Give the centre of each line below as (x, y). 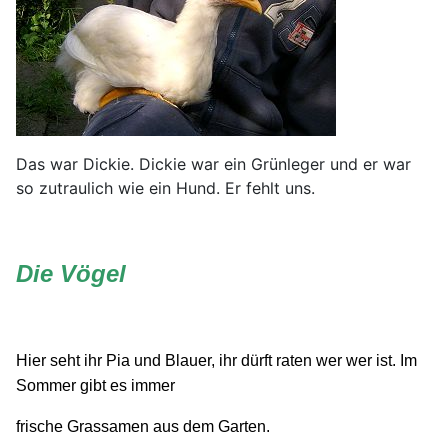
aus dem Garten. (213, 426)
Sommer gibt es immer (95, 385)
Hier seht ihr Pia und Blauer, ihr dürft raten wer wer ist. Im (216, 360)
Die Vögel (71, 273)
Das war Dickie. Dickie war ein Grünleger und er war (213, 163)
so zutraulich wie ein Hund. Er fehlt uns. (165, 187)
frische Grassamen (84, 426)
